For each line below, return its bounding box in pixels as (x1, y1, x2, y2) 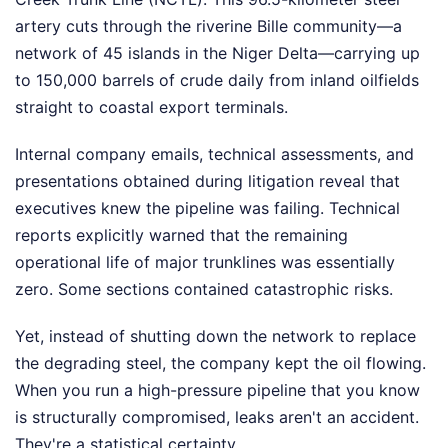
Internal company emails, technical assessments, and (15, 144, 414, 164)
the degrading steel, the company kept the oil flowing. (15, 353, 426, 373)
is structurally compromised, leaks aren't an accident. (15, 407, 419, 427)
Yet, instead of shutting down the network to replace (15, 326, 416, 346)
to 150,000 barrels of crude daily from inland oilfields (15, 70, 419, 90)
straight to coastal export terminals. (15, 97, 288, 117)
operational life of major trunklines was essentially (15, 252, 395, 272)
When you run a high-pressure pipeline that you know (15, 380, 420, 400)
